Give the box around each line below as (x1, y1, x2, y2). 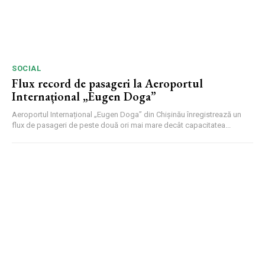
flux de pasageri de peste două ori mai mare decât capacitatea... (12, 121, 231, 130)
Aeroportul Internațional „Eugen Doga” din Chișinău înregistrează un (12, 110, 241, 119)
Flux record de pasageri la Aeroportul (12, 76, 203, 92)
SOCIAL (12, 64, 41, 73)
